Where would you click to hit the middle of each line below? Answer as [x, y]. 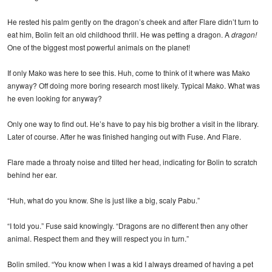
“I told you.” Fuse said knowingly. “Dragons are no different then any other [127, 225]
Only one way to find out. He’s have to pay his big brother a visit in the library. [133, 123]
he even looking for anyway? [55, 98]
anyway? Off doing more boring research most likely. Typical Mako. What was [134, 85]
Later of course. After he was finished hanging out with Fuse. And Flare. [124, 136]
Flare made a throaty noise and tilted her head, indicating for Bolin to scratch [132, 161]
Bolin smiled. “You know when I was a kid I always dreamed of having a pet [130, 263]
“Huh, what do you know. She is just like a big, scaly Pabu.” [104, 200]
